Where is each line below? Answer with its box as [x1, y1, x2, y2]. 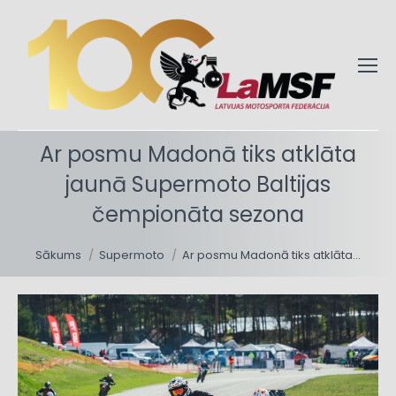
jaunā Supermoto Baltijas [65, 170, 331, 200]
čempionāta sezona [92, 200, 304, 230]
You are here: [35, 230, 126, 251]
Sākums [35, 247, 81, 264]
